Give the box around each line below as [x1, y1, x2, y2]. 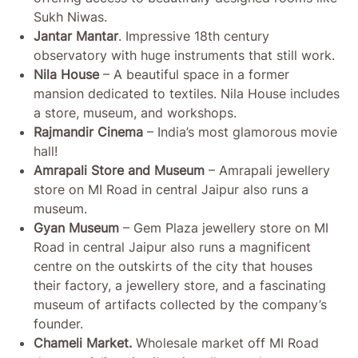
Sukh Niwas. [34, 9, 108, 26]
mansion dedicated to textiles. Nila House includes [34, 86, 340, 102]
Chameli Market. [34, 335, 133, 352]
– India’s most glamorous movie [143, 124, 338, 141]
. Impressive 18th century [118, 28, 270, 45]
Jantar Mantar [34, 28, 119, 45]
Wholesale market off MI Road [132, 335, 320, 352]
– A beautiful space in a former [99, 66, 290, 83]
